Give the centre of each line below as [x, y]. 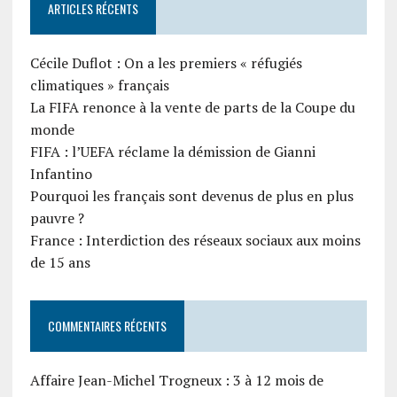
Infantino [61, 174]
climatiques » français [99, 86]
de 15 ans [60, 263]
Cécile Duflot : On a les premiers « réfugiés [166, 63]
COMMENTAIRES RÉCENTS [107, 326]
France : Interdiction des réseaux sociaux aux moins [195, 241]
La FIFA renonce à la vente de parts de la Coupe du [192, 108]
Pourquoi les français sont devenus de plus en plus [191, 196]
